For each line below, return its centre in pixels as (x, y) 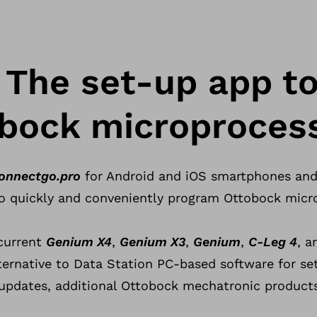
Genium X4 (79, 242)
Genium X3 (152, 242)
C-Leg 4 (273, 242)
